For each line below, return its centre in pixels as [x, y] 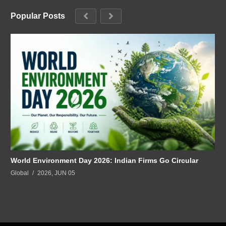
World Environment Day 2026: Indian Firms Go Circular [104, 161]
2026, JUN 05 [56, 173]
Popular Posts [38, 16]
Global [20, 173]
